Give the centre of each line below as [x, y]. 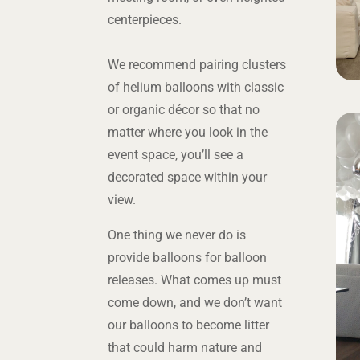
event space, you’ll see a [176, 155]
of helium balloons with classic [196, 87]
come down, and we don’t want [195, 303]
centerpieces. [145, 20]
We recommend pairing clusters [197, 65]
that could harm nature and [185, 348]
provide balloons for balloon [188, 258]
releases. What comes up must [195, 280]
